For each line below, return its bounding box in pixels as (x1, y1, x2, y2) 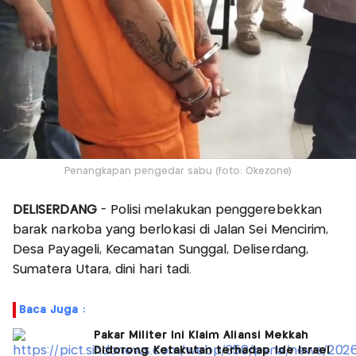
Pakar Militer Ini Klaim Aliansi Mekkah (94, 329, 309, 341)
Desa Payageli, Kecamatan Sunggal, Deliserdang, (13, 243, 308, 256)
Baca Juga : (19, 304, 85, 315)
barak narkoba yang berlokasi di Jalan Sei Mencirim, (13, 223, 329, 236)
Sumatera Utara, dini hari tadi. (13, 263, 192, 276)
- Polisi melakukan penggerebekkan (96, 203, 322, 216)
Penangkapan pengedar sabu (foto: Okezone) (64, 166, 292, 176)
